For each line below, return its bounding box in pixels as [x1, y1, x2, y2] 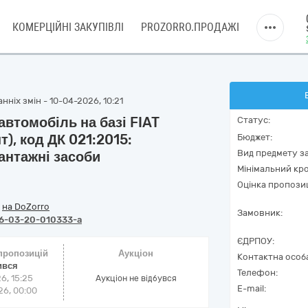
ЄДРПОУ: [237, 236, 274, 246]
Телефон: [237, 267, 278, 278]
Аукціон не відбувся [95, 274, 177, 283]
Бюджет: [237, 132, 272, 142]
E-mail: [237, 283, 266, 294]
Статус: [237, 115, 270, 125]
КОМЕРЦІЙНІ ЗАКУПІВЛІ [12, 21, 124, 34]
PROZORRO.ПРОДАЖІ [141, 21, 239, 34]
